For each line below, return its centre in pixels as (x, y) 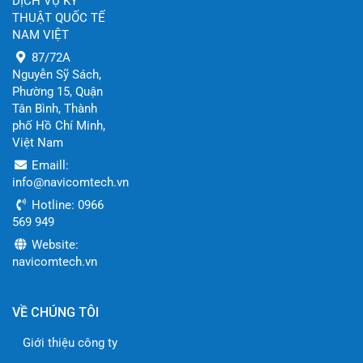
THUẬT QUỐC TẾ (59, 17)
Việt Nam (38, 142)
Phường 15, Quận (58, 91)
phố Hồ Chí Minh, (59, 125)
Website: (53, 244)
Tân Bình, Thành (55, 108)
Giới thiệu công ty (70, 342)
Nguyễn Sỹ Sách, (57, 74)
